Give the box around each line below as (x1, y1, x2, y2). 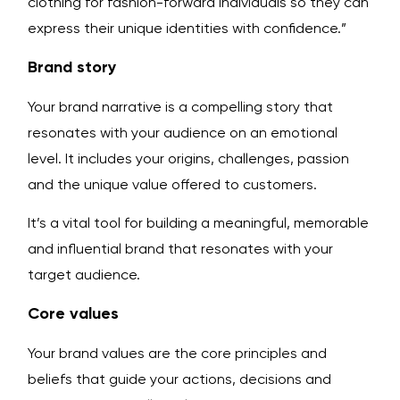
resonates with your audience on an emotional (28, 123, 337, 141)
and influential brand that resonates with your (28, 240, 333, 258)
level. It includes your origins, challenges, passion (28, 149, 349, 167)
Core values (28, 303, 119, 323)
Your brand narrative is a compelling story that (28, 97, 333, 115)
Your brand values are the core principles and (28, 344, 327, 362)
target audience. (28, 266, 140, 284)
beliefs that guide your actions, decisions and (28, 370, 331, 387)
